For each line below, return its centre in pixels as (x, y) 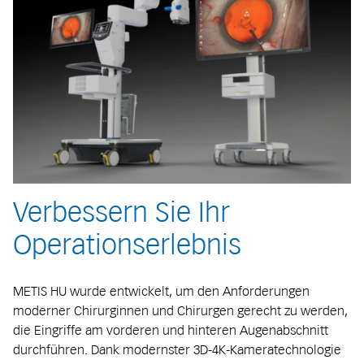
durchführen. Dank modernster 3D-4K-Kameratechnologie (177, 350)
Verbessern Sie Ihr (121, 213)
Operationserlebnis (127, 245)
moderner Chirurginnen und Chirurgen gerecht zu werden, (180, 311)
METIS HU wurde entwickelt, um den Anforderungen (161, 291)
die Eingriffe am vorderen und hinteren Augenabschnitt (171, 330)
